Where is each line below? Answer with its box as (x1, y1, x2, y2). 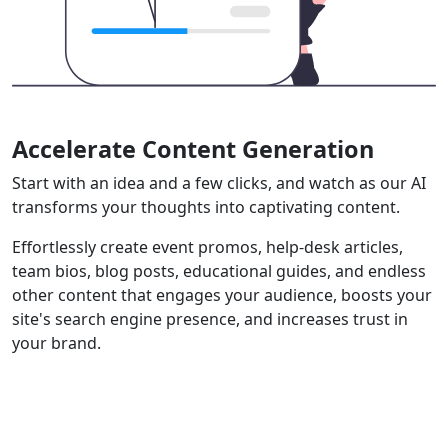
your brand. (12, 332, 101, 355)
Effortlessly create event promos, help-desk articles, (12, 236, 403, 259)
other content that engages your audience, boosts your (12, 284, 432, 307)
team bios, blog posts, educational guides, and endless (12, 260, 426, 283)
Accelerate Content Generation (12, 133, 374, 166)
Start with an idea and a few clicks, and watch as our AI (12, 172, 426, 195)
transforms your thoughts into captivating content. (12, 196, 400, 219)
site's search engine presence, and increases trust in (12, 308, 408, 331)
